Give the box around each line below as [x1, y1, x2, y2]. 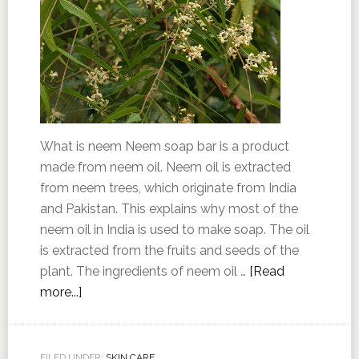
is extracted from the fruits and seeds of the [39, 243, 299, 258]
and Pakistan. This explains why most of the [39, 201, 298, 216]
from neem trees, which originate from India [39, 180, 296, 196]
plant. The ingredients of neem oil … [39, 264, 249, 279]
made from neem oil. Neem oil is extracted [39, 159, 291, 175]
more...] [39, 284, 82, 300]
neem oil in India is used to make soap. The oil [39, 222, 309, 237]
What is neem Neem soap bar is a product [39, 139, 289, 154]
